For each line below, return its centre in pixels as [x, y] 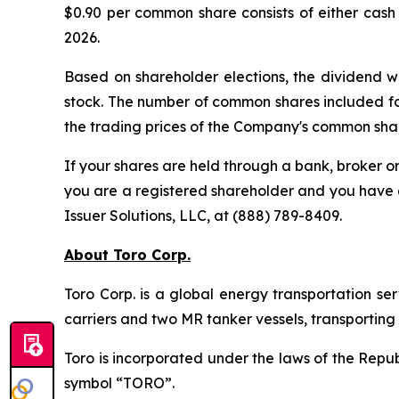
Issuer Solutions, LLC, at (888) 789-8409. [203, 215]
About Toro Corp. [127, 254]
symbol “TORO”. [119, 383]
